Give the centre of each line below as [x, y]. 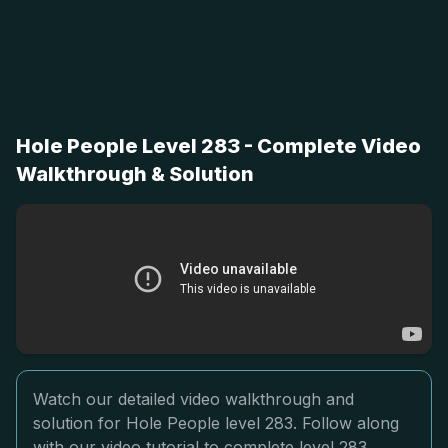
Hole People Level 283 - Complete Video [218, 146]
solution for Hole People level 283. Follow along [216, 423]
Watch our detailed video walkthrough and [193, 399]
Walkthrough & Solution [135, 174]
